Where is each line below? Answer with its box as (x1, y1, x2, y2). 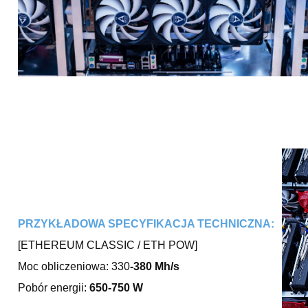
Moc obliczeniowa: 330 (18, 260, 130, 272)
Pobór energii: (18, 281, 87, 294)
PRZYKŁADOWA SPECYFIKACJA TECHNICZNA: (18, 217, 274, 230)
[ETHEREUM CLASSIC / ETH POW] (18, 239, 197, 251)
